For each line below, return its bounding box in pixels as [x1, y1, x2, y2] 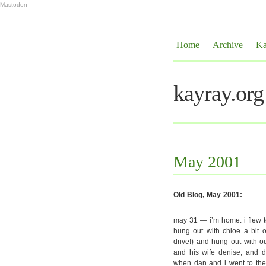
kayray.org [173, 81, 264, 106]
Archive [213, 40, 243, 50]
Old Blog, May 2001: [173, 191, 242, 199]
